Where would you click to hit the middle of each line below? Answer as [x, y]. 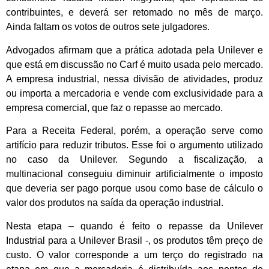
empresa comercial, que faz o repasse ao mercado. [114, 107]
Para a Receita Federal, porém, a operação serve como [134, 131]
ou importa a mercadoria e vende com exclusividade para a [134, 93]
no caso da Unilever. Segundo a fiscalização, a [134, 160]
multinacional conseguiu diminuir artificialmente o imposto [134, 174]
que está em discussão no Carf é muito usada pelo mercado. [134, 64]
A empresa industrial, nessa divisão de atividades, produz [134, 79]
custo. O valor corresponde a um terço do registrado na [134, 255]
